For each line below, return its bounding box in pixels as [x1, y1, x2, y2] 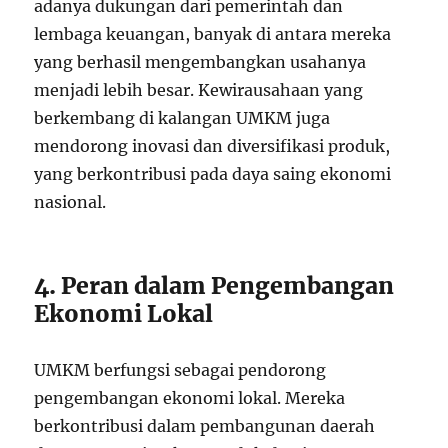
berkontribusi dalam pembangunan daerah [34, 416, 376, 437]
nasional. [34, 192, 107, 213]
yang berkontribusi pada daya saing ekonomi [34, 164, 392, 185]
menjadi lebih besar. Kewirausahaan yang [34, 80, 364, 101]
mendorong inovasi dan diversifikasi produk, [34, 136, 391, 157]
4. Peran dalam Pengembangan [34, 271, 395, 301]
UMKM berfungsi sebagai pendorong [34, 360, 327, 381]
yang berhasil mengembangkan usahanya [34, 52, 367, 73]
